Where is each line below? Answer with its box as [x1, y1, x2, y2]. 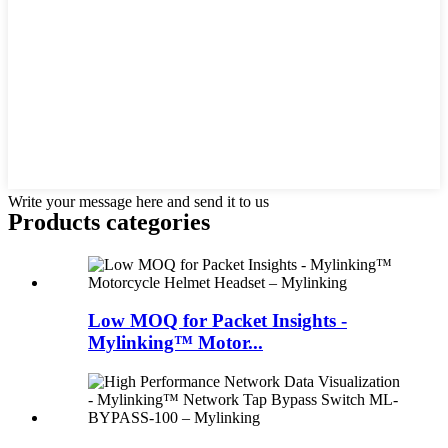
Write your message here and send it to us [8, 192, 269, 210]
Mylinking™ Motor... [88, 332, 263, 354]
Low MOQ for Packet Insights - [88, 310, 347, 332]
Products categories [8, 208, 210, 235]
